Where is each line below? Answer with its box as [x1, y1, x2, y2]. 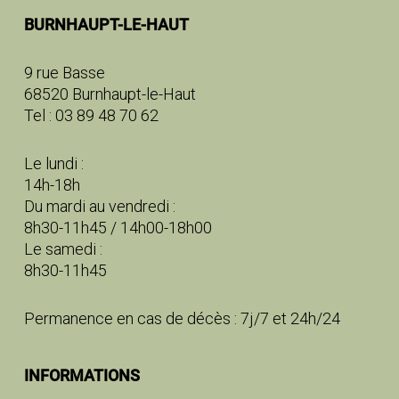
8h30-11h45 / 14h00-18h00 [23, 218, 212, 237]
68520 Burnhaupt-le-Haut [23, 85, 196, 103]
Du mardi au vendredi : [23, 197, 175, 216]
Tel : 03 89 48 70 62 [23, 106, 159, 125]
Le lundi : [23, 154, 84, 173]
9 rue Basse [23, 63, 105, 82]
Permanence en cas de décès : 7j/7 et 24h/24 [23, 309, 340, 328]
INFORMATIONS [23, 366, 140, 385]
